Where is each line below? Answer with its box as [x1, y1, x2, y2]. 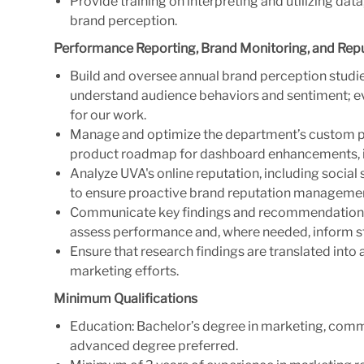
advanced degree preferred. [70, 337, 238, 353]
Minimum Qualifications [54, 290, 197, 306]
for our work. [70, 106, 146, 123]
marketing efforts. [70, 262, 179, 279]
